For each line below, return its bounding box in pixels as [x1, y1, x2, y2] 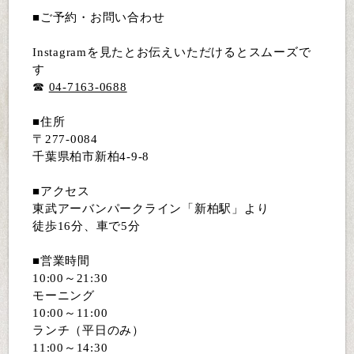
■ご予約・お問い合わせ [32, 11, 165, 24]
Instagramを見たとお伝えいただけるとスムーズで [32, 46, 311, 59]
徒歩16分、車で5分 [32, 220, 141, 233]
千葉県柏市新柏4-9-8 [32, 150, 150, 164]
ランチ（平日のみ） [32, 324, 145, 337]
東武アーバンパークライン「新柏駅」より [32, 202, 269, 216]
